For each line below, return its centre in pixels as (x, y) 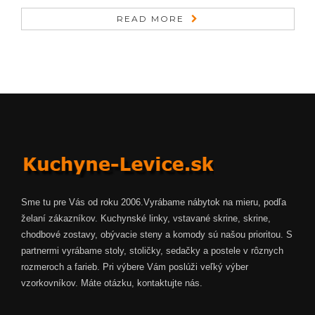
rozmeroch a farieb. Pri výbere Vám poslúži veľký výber (135, 267)
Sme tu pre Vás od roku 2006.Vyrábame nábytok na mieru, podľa (154, 202)
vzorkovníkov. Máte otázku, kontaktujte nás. (112, 283)
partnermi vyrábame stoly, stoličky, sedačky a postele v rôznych (152, 251)
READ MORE (150, 18)
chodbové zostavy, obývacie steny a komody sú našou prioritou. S (157, 235)
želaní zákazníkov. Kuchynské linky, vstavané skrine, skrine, (146, 219)
